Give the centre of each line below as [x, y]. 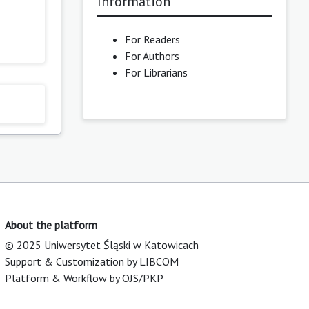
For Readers [152, 40]
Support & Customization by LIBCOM [92, 261]
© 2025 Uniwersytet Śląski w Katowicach [102, 245]
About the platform [51, 225]
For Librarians [156, 73]
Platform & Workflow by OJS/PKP [84, 278]
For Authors [152, 56]
